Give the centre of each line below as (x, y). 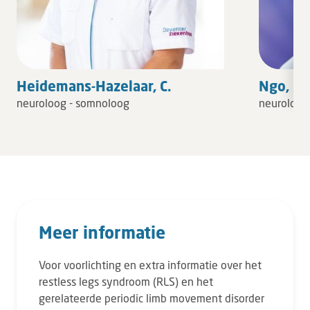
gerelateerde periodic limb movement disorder (152, 298)
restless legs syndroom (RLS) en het (126, 281)
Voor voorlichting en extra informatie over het (150, 265)
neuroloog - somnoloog (73, 103)
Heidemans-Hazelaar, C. (94, 86)
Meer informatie (102, 232)
